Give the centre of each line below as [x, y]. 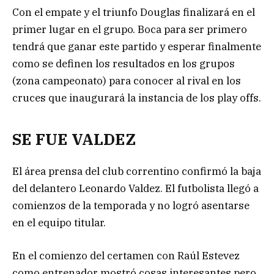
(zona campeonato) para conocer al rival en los [127, 81]
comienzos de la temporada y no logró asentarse [131, 205]
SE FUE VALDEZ [74, 139]
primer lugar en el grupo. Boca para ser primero [130, 30]
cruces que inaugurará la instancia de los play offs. [137, 98]
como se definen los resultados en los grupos [124, 64]
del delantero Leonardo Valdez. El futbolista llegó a [135, 188]
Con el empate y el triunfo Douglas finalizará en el [134, 13]
